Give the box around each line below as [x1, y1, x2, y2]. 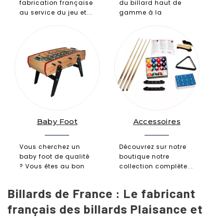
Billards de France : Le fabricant [7, 185, 196, 200]
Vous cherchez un [19, 142, 80, 151]
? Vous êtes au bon [19, 162, 85, 170]
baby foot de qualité [19, 152, 90, 161]
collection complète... [119, 162, 193, 170]
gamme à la [119, 8, 162, 17]
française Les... [119, 18, 171, 26]
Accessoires [133, 116, 181, 126]
